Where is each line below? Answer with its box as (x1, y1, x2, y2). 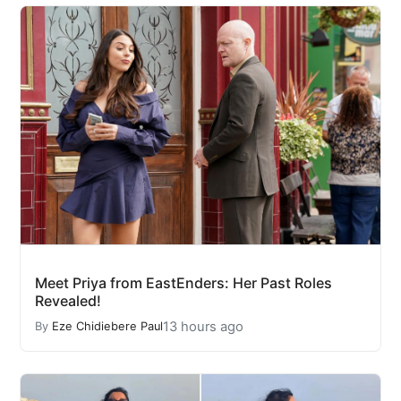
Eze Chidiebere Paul (52, 320, 163, 334)
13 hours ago (163, 318, 243, 335)
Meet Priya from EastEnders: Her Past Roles (35, 273, 332, 292)
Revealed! (35, 291, 101, 310)
